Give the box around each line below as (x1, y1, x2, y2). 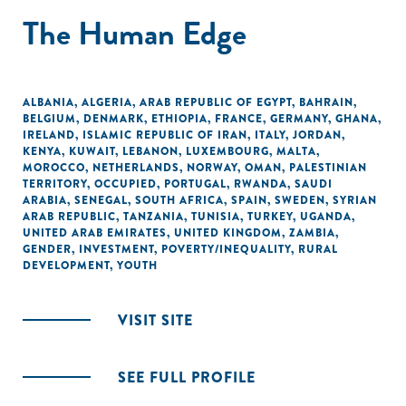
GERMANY (270, 111, 328, 127)
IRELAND (23, 127, 75, 143)
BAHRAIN (299, 94, 353, 111)
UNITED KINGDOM (174, 225, 282, 241)
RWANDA (234, 176, 287, 192)
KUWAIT (69, 143, 115, 159)
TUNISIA (191, 208, 240, 225)
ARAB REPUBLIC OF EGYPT (140, 94, 292, 111)
